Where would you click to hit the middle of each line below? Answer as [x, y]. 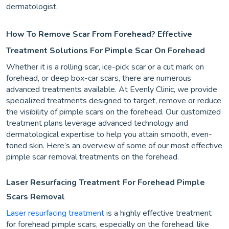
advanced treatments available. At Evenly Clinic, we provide [112, 89]
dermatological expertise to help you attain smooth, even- [109, 134]
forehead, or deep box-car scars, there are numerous [99, 78]
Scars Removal [36, 197]
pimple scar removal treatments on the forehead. [93, 157]
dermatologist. [32, 7]
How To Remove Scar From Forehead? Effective [99, 34]
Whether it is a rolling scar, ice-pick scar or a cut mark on [105, 67]
